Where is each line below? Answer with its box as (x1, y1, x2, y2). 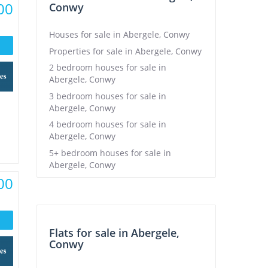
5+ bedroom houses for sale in (49, 147, 171, 159)
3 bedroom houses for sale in (49, 90, 166, 102)
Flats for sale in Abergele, (49, 225, 179, 240)
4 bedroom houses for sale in (49, 118, 166, 130)
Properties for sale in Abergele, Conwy (49, 45, 202, 57)
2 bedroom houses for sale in (49, 62, 166, 73)
